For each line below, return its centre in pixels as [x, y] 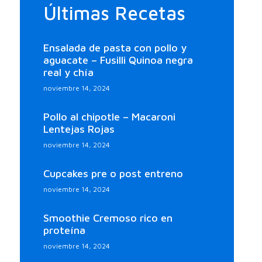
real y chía [68, 72]
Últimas [79, 13]
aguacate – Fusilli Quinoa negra [118, 60]
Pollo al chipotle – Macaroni [109, 116]
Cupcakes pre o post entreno [113, 173]
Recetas [150, 13]
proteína [64, 230]
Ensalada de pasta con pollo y [115, 47]
